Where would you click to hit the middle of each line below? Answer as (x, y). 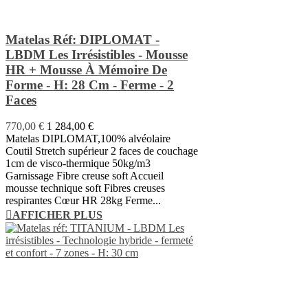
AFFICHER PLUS (57, 215)
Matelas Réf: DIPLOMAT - (82, 39)
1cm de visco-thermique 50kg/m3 (78, 164)
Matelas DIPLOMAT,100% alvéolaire (89, 139)
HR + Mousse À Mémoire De (86, 69)
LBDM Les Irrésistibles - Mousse (97, 54)
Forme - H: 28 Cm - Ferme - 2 (90, 85)
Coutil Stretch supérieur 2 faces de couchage (102, 151)
